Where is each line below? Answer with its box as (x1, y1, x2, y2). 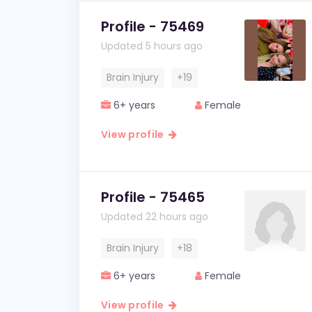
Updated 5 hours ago (101, 39, 203, 53)
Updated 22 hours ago (101, 210, 208, 224)
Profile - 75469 (101, 17, 204, 36)
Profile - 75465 (101, 187, 205, 207)
